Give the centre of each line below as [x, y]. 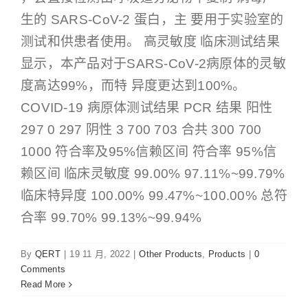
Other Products [171, 254]
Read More [43, 285]
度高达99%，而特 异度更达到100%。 [133, 86]
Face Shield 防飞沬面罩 [154, 294]
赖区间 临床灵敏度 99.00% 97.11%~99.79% [153, 174]
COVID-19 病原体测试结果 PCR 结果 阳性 [147, 108]
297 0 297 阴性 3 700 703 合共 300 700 [141, 130]
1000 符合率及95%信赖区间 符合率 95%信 [149, 152]
